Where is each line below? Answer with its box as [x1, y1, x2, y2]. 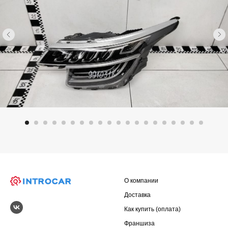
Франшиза [124, 220, 155, 227]
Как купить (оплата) [124, 206, 181, 213]
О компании [124, 177, 158, 184]
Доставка [124, 191, 151, 198]
